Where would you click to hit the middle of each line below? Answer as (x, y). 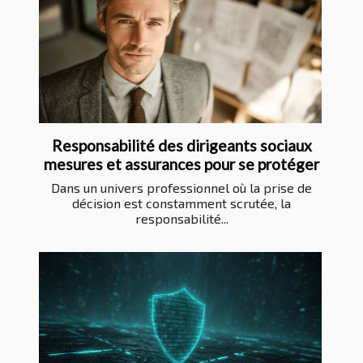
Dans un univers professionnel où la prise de (181, 187)
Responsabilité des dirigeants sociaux (181, 145)
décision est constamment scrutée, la (181, 203)
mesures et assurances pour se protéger (181, 164)
